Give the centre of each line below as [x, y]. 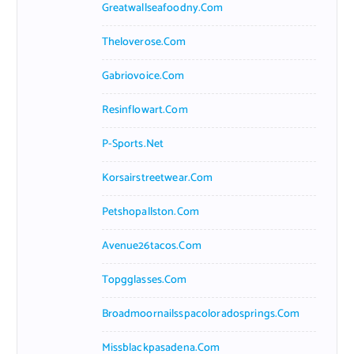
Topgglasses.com [144, 280]
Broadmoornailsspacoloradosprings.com [201, 314]
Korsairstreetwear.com [157, 178]
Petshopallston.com [151, 212]
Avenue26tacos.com [151, 246]
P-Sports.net [133, 144]
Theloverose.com [144, 42]
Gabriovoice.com [143, 76]
